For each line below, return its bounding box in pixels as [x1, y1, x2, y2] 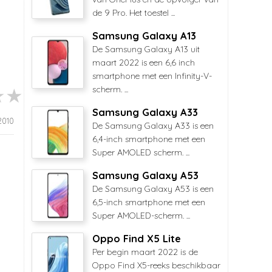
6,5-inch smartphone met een [92, 197, 205, 208]
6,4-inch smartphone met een [92, 134, 205, 144]
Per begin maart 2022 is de [92, 246, 198, 257]
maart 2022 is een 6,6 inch [92, 57, 195, 68]
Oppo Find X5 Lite [92, 233, 181, 245]
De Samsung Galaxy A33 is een [92, 120, 214, 131]
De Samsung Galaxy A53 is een [92, 183, 214, 194]
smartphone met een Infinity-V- [92, 70, 212, 81]
